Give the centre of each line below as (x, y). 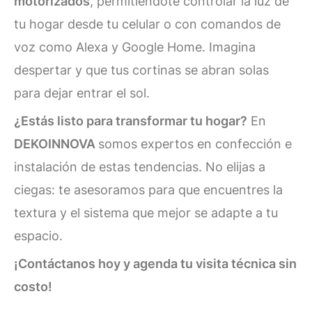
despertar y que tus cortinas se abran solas (141, 70)
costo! (33, 287)
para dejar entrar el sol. (82, 93)
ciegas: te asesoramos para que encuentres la (148, 190)
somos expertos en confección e (195, 144)
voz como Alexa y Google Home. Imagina (135, 47)
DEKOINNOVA (56, 144)
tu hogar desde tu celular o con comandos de (147, 24)
